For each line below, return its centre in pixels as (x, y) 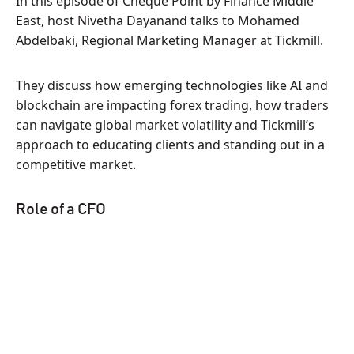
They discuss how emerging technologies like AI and (172, 85)
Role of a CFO (61, 209)
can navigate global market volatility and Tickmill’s (165, 125)
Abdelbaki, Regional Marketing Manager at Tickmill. (169, 40)
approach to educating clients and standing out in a (170, 145)
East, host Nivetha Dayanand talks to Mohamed (158, 21)
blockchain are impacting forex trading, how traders (172, 105)
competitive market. (76, 164)
